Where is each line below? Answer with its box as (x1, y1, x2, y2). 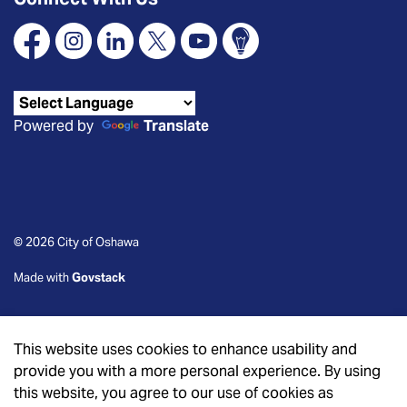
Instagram (55, 48, 126, 67)
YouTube (180, 48, 240, 67)
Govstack (72, 270, 125, 285)
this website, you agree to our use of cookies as (14, 383, 333, 402)
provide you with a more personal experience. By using (14, 362, 381, 381)
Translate (144, 115, 209, 135)
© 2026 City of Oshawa (14, 234, 139, 250)
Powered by (14, 115, 97, 135)
